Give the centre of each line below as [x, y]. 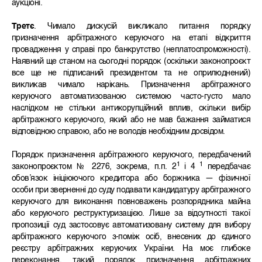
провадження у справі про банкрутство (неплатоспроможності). [131, 50]
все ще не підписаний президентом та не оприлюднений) [131, 73]
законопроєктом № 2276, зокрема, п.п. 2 [94, 167]
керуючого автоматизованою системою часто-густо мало [131, 97]
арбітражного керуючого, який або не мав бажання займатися [131, 120]
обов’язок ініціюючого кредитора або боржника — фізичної [131, 179]
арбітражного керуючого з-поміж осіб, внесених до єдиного [131, 237]
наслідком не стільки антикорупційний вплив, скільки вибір [131, 108]
